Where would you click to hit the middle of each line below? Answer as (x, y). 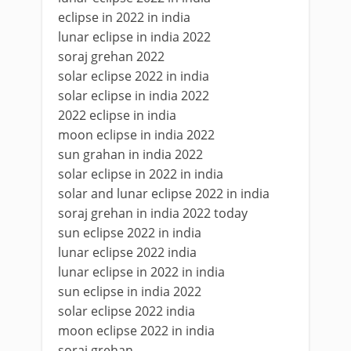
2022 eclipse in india (117, 115)
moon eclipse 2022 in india (136, 331)
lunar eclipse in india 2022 (134, 37)
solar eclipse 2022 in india (134, 76)
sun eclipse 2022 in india (130, 233)
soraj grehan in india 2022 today (153, 213)
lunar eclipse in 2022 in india (141, 272)
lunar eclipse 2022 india (127, 252)
